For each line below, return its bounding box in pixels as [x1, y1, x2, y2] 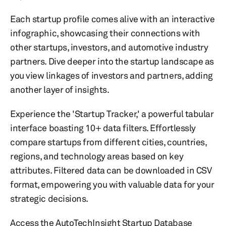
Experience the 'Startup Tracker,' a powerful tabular [10, 108, 214, 119]
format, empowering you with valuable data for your [10, 179, 214, 190]
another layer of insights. [10, 84, 109, 95]
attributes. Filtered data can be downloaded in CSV [10, 164, 212, 176]
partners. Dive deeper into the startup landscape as [10, 55, 214, 67]
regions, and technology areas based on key [10, 150, 184, 161]
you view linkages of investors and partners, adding [10, 70, 213, 81]
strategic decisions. [10, 193, 89, 204]
